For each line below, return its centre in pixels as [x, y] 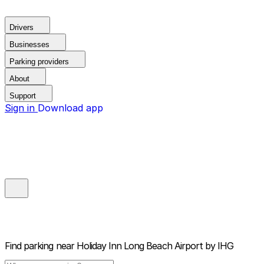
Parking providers [39, 62]
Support [23, 96]
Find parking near [39, 246]
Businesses [29, 44]
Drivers [22, 27]
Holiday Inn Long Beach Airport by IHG [155, 246]
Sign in [21, 108]
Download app [70, 108]
